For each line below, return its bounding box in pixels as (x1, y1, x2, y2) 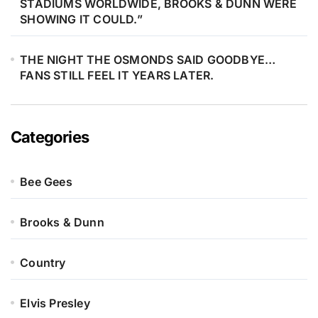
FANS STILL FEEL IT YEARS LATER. (20, 68, 214, 83)
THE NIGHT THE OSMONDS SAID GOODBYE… (20, 53, 276, 67)
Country (20, 256, 66, 270)
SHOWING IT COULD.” (20, 12, 143, 27)
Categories (11, 128, 89, 147)
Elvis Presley (20, 296, 90, 311)
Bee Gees (20, 175, 72, 190)
